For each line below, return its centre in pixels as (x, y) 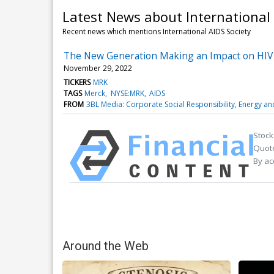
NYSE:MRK (127, 93)
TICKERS (77, 82)
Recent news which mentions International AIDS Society (157, 31)
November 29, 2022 (98, 68)
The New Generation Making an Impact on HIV (168, 55)
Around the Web (106, 246)
